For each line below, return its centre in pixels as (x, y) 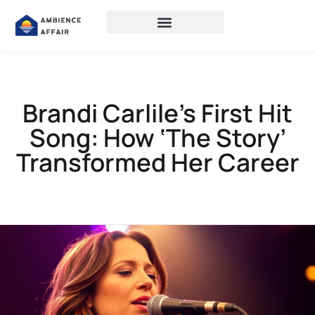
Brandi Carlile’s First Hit (157, 113)
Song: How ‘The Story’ (157, 138)
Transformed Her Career (157, 162)
